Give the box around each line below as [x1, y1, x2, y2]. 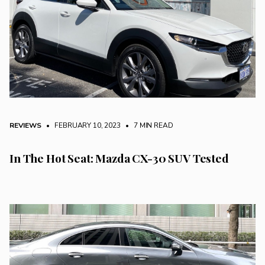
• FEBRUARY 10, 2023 [43, 121, 121, 131]
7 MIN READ [132, 121, 173, 131]
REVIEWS [9, 121, 41, 131]
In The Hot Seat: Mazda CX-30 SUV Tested [9, 150, 229, 166]
